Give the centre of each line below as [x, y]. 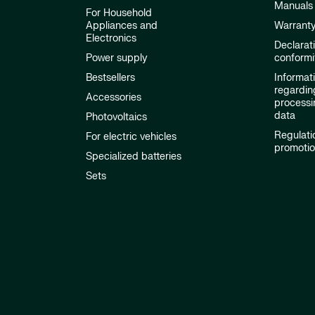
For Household [119, 13]
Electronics [111, 39]
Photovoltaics [116, 117]
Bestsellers [110, 78]
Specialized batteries [134, 157]
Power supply [117, 58]
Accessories [114, 98]
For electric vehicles [131, 137]
